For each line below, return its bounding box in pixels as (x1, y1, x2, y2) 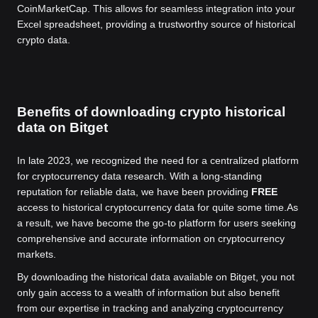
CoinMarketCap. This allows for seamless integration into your (17, 3, 295, 14)
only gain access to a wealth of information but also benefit (17, 287, 280, 298)
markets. (17, 248, 56, 260)
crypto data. (17, 34, 70, 45)
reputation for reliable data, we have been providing (17, 186, 251, 197)
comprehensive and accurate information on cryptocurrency (17, 233, 285, 244)
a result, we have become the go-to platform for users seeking (17, 217, 296, 229)
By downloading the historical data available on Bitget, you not (17, 271, 295, 283)
